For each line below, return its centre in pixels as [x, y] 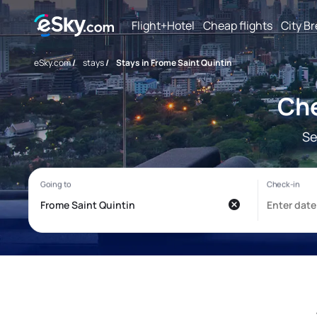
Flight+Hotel [163, 25]
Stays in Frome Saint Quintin [174, 63]
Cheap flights [238, 25]
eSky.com [52, 63]
